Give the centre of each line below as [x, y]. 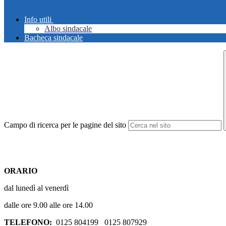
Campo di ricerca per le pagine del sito [65, 125]
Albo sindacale [68, 29]
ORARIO [22, 171]
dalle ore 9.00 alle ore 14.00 [48, 205]
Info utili [38, 20]
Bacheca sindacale [53, 38]
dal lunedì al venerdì [36, 188]
